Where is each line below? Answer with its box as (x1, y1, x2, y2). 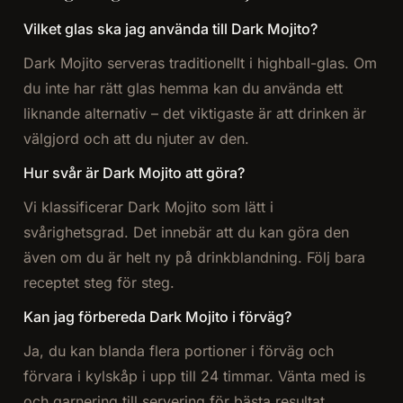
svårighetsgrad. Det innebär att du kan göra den (22, 223, 349, 242)
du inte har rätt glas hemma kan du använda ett (22, 79, 343, 98)
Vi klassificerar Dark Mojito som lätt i (22, 198, 273, 217)
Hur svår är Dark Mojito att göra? (22, 164, 245, 183)
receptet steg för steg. (22, 273, 175, 292)
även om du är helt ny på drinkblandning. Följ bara (22, 248, 365, 267)
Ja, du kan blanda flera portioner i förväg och (22, 342, 334, 361)
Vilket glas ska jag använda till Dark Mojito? (22, 20, 318, 39)
